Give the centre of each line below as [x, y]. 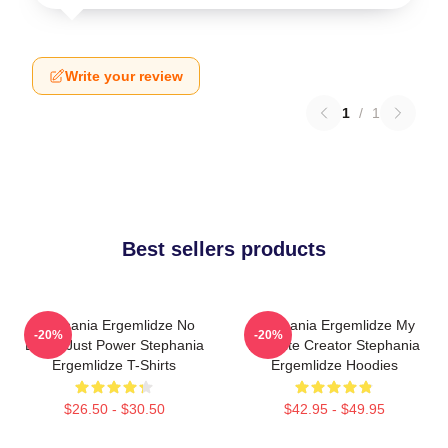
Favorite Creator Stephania [334, 345]
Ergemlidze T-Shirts [114, 365]
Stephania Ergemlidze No [114, 325]
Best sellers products [224, 249]
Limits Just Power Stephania [114, 345]
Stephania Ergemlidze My [334, 325]
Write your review [124, 76]
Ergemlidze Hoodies [334, 365]
